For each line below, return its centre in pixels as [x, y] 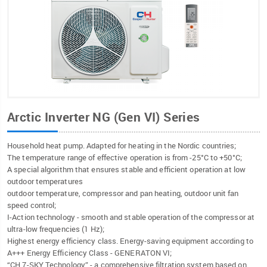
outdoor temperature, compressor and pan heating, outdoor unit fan [123, 193]
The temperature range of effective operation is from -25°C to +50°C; [125, 158]
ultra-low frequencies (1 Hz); [56, 229]
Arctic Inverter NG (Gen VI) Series [104, 117]
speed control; [32, 205]
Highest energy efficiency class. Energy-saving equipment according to [130, 241]
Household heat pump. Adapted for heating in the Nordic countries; [122, 146]
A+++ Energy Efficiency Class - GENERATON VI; [90, 253]
